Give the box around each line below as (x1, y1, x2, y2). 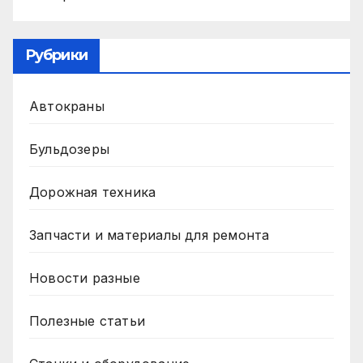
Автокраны (29, 98, 105, 115)
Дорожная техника (29, 184, 156, 201)
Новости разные (29, 270, 140, 287)
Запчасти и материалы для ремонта (29, 227, 270, 244)
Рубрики (25, 46, 88, 65)
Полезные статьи (29, 313, 145, 330)
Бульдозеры (29, 141, 109, 158)
